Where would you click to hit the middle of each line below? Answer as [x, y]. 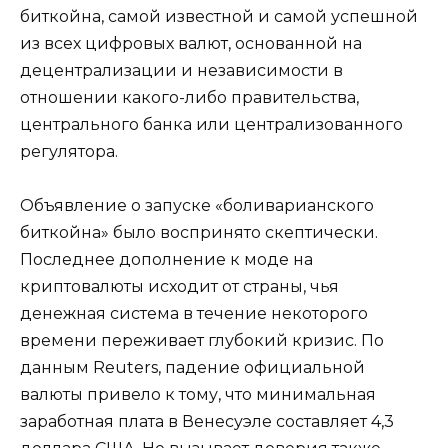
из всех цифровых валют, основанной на [191, 43]
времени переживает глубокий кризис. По [202, 340]
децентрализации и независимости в [181, 70]
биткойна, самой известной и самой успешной [219, 16]
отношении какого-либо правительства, [189, 97]
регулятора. [69, 151]
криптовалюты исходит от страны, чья [179, 286]
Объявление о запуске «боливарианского [197, 205]
